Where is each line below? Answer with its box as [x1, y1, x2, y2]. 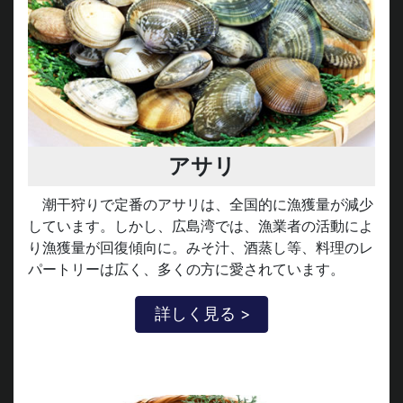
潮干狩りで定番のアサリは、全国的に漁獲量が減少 [42, 191, 373, 210]
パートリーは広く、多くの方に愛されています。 [28, 255, 345, 274]
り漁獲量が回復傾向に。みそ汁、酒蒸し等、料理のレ [28, 234, 373, 253]
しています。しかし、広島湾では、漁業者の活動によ [28, 212, 373, 231]
